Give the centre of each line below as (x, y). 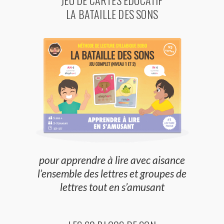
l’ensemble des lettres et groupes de (112, 173)
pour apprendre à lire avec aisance (112, 160)
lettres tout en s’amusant (112, 187)
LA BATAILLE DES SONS (112, 14)
